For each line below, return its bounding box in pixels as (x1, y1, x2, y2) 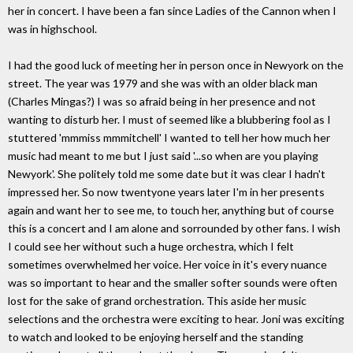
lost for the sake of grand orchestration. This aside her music (8, 294, 307, 308)
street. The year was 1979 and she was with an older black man (8, 76, 318, 91)
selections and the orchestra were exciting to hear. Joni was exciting (8, 312, 344, 326)
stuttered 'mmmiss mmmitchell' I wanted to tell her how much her (8, 131, 330, 145)
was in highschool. (8, 21, 97, 35)
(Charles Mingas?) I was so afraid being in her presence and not (8, 95, 316, 109)
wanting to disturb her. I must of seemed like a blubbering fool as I (8, 113, 331, 127)
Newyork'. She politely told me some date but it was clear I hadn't (8, 167, 325, 181)
